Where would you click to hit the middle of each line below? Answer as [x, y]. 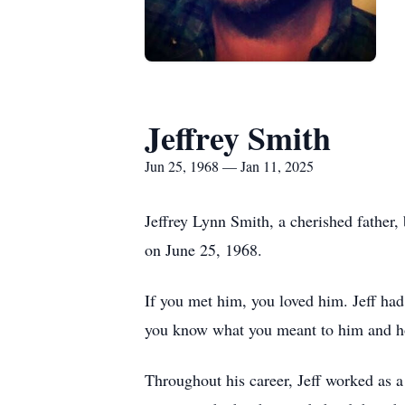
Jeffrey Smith [238, 137]
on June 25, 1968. [203, 250]
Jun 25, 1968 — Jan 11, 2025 [229, 166]
